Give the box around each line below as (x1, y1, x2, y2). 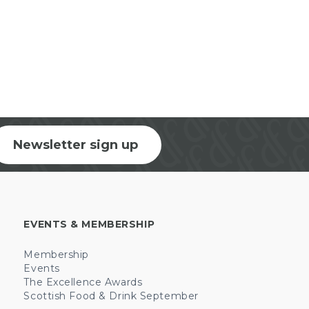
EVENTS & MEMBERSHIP (23, 218, 155, 230)
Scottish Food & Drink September (23, 290, 199, 302)
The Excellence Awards (23, 276, 143, 288)
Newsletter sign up (12, 137, 138, 152)
